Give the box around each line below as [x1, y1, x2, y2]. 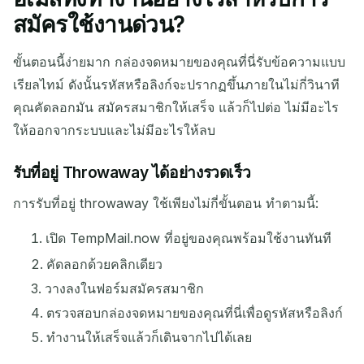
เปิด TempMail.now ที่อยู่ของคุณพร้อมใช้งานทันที [45, 229, 332, 246]
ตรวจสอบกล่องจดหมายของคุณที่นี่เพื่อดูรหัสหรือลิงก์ [46, 305, 344, 322]
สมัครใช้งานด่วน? [13, 11, 185, 39]
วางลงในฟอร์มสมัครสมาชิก [45, 280, 205, 297]
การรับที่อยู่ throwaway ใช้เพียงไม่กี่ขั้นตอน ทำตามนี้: [13, 194, 318, 211]
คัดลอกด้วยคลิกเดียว [46, 256, 163, 273]
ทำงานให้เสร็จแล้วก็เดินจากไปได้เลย [46, 329, 253, 346]
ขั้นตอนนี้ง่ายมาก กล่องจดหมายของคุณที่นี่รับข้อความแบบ [13, 54, 345, 71]
